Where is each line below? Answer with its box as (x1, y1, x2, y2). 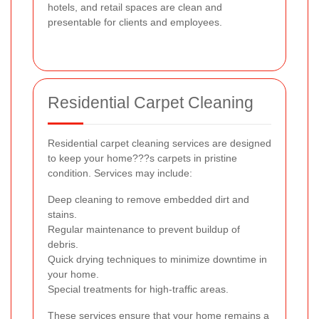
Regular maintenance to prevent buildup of (48, 224, 240, 236)
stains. (48, 209, 77, 221)
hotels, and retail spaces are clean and (48, 1, 222, 14)
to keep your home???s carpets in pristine (48, 152, 237, 164)
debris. (48, 239, 78, 251)
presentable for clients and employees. (48, 16, 222, 28)
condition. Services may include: (48, 167, 192, 179)
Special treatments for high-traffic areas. (48, 283, 229, 296)
